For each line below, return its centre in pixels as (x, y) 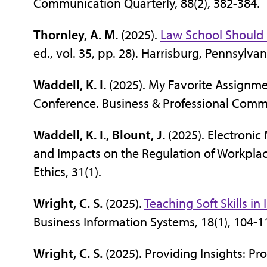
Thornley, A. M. (75, 34)
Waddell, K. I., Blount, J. (99, 134)
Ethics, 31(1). (67, 171)
